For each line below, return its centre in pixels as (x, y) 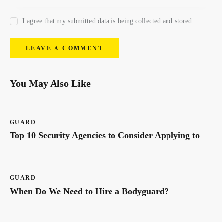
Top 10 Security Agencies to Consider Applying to (105, 136)
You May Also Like (50, 83)
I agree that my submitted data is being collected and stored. (108, 21)
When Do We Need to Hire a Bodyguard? (89, 191)
